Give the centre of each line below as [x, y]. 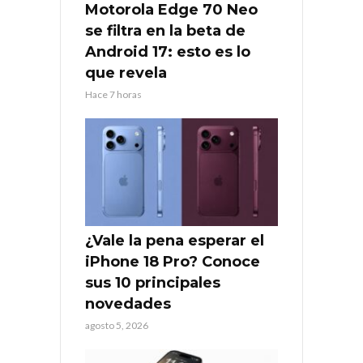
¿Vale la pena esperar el [175, 241]
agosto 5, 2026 [117, 326]
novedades [128, 304]
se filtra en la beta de [165, 30]
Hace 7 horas [113, 94]
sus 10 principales [153, 283]
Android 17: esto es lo [168, 51]
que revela [126, 73]
